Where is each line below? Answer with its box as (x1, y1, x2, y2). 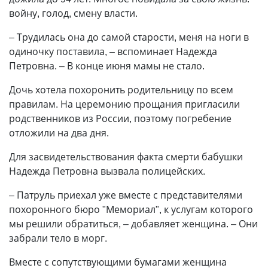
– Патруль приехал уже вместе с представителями (9, 188, 242, 202)
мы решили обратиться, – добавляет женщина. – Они (9, 217, 258, 230)
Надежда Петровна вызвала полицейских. (9, 165, 205, 178)
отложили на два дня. (9, 126, 109, 139)
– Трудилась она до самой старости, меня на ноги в (9, 31, 249, 44)
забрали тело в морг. (9, 232, 107, 245)
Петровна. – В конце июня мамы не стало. (9, 59, 205, 72)
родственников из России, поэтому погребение (9, 112, 232, 125)
